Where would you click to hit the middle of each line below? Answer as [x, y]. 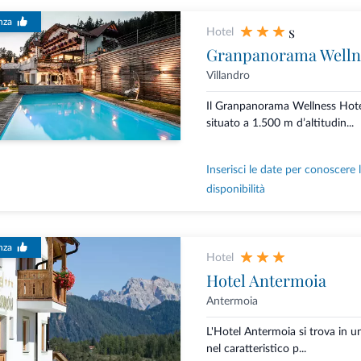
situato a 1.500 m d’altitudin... [280, 124]
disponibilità [235, 190]
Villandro [228, 76]
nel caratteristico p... [256, 349]
